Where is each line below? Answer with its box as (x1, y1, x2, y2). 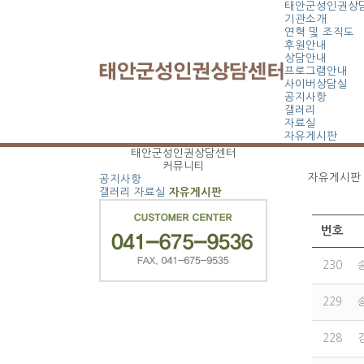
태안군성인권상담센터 (130, 148, 236, 158)
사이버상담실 (284, 79, 348, 89)
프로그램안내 (284, 66, 348, 76)
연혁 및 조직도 (284, 27, 354, 37)
